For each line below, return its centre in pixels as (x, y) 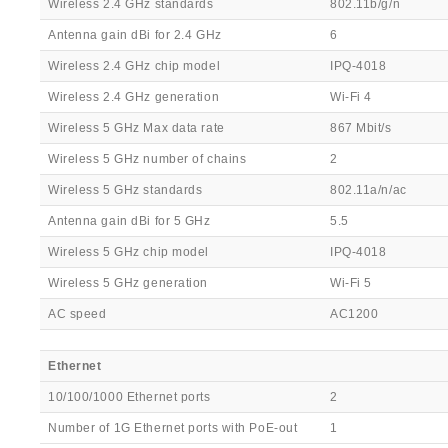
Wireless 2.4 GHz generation (134, 97)
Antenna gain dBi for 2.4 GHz (135, 35)
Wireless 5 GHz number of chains (147, 159)
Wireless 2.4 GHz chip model (134, 66)
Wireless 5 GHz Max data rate (136, 128)
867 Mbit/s (361, 128)
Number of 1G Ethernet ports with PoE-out (173, 428)
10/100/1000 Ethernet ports (129, 397)
